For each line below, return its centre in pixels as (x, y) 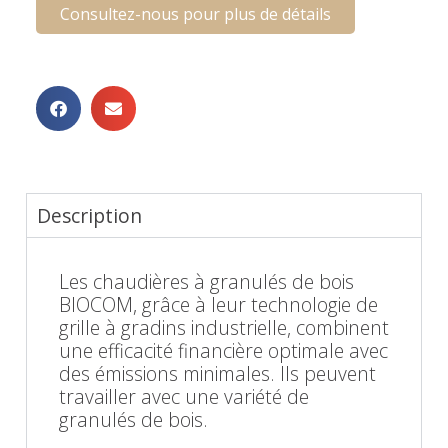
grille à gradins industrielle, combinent (224, 327)
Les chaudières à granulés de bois (206, 281)
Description (89, 215)
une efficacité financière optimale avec (223, 350)
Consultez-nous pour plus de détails (195, 13)
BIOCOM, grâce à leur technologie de (218, 304)
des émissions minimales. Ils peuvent (217, 373)
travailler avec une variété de (184, 396)
